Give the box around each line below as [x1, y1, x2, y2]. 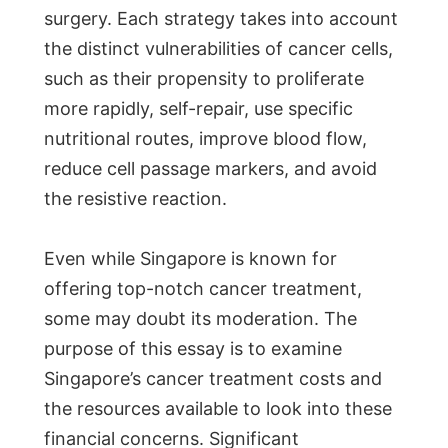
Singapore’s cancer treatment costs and [44, 368, 382, 390]
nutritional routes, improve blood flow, [44, 128, 367, 150]
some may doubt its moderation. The [44, 308, 357, 330]
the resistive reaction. [44, 188, 227, 210]
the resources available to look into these [44, 398, 392, 420]
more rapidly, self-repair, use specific [44, 98, 353, 120]
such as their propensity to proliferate [44, 68, 364, 90]
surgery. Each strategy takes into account [44, 8, 398, 30]
